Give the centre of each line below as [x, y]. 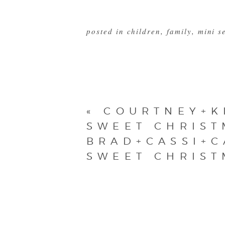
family [179, 31]
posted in [107, 31]
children [144, 31]
